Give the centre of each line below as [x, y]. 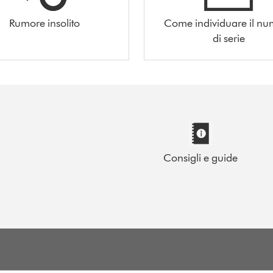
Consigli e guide [200, 158]
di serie [229, 38]
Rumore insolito [44, 23]
